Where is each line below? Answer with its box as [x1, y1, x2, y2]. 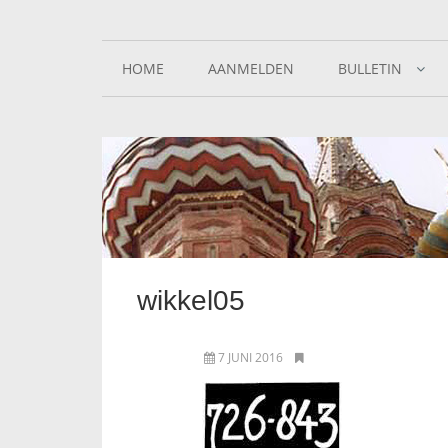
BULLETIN [338, 59, 402, 78]
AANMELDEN [208, 59, 294, 78]
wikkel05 [137, 285, 245, 316]
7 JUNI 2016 [218, 349, 283, 366]
